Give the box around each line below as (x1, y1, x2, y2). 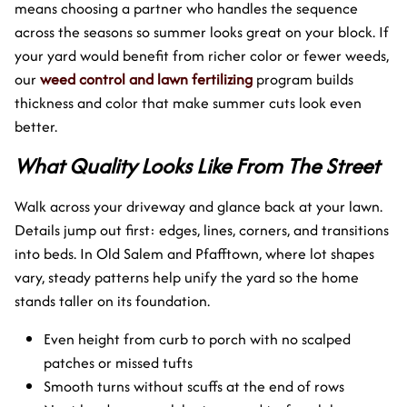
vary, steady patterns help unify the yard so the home (15, 265, 359, 288)
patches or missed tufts (44, 351, 193, 373)
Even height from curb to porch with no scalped (44, 327, 351, 350)
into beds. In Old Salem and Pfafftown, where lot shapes (15, 242, 374, 264)
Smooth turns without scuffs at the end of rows (44, 374, 344, 397)
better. (15, 114, 57, 137)
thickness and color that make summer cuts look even (15, 91, 362, 114)
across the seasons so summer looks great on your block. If (15, 20, 389, 43)
